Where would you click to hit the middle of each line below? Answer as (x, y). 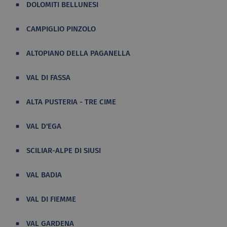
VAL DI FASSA (49, 78)
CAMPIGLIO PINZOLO (61, 29)
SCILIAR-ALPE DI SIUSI (64, 151)
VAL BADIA (44, 175)
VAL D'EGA (44, 126)
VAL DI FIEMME (51, 199)
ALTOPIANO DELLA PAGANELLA (79, 53)
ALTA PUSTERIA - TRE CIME (71, 102)
